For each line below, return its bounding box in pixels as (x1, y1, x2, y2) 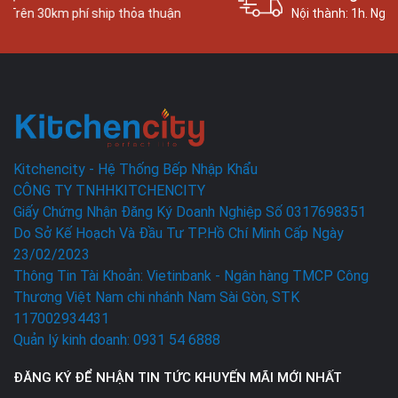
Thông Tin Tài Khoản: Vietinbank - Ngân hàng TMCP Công (13, 267, 369, 284)
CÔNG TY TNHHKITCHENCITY (13, 181, 205, 199)
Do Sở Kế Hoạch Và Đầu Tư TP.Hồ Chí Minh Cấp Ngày (13, 224, 344, 242)
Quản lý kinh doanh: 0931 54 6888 (13, 330, 220, 348)
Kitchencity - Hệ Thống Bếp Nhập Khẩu (13, 160, 258, 178)
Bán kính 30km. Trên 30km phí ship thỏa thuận (67, 6, 328, 21)
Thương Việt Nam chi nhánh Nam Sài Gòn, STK (13, 288, 299, 306)
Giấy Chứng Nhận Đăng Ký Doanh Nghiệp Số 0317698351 (13, 203, 366, 220)
